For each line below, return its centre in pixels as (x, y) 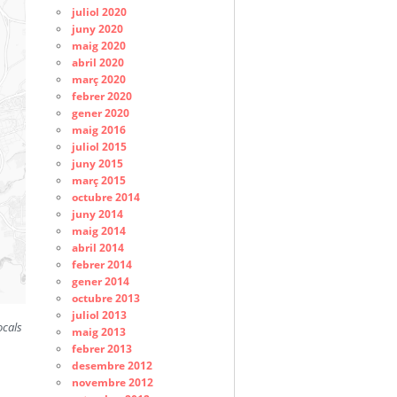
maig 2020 (98, 45)
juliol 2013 (99, 315)
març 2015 (98, 180)
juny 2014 (97, 214)
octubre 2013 (105, 298)
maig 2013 (98, 331)
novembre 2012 (112, 382)
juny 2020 (97, 28)
